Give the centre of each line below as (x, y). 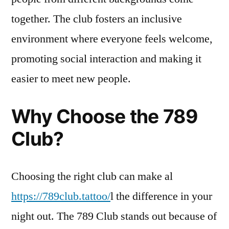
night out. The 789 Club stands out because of (114, 216)
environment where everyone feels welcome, (112, 39)
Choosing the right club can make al (92, 176)
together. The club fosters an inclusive (97, 19)
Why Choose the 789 (105, 116)
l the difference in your (161, 196)
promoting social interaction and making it (106, 59)
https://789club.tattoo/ (61, 196)
